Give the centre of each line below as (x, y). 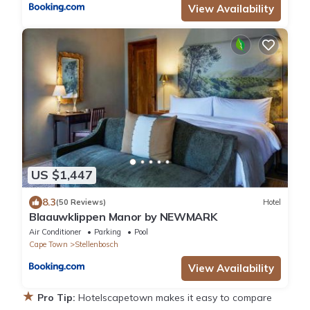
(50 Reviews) (81, 202)
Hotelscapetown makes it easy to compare (175, 297)
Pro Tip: (56, 297)
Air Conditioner (55, 231)
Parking (108, 231)
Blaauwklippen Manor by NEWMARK (123, 216)
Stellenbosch (97, 244)
